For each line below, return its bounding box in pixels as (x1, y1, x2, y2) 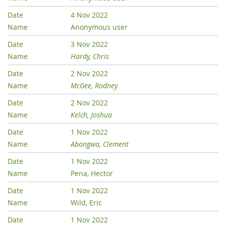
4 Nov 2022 (71, 10, 108, 20)
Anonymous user (71, 22, 128, 32)
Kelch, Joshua (71, 110, 112, 120)
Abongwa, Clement (71, 139, 129, 149)
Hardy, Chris (71, 51, 109, 62)
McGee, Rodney (71, 81, 118, 91)
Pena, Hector (71, 168, 114, 179)
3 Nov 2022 (71, 39, 108, 49)
